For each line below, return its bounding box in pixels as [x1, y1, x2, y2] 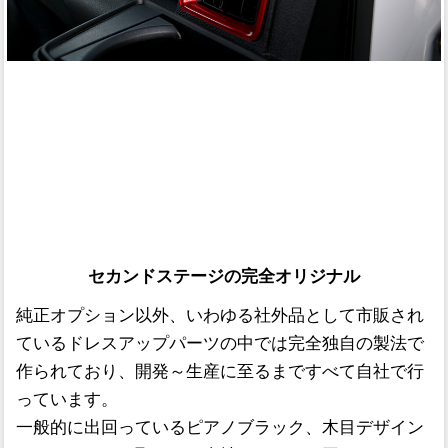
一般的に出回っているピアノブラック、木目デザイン [15, 418, 424, 438]
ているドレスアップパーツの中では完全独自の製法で [15, 334, 424, 354]
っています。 [15, 390, 118, 410]
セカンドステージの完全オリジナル [88, 266, 360, 286]
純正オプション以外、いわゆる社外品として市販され [15, 306, 424, 326]
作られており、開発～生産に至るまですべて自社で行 [15, 362, 424, 382]
